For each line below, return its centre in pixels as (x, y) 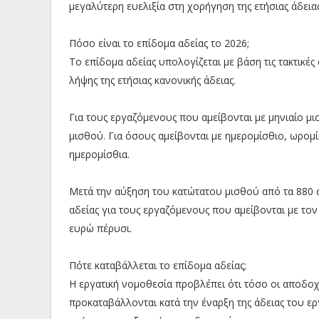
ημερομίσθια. (99, 155)
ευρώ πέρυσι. (100, 229)
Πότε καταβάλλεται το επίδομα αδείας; (158, 266)
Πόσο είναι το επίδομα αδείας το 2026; (159, 43)
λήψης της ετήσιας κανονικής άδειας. (152, 80)
